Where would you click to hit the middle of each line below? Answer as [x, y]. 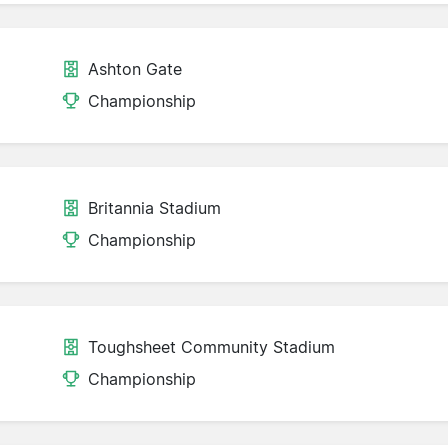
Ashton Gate [135, 69]
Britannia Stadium [154, 208]
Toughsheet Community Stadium [211, 347]
